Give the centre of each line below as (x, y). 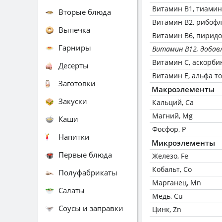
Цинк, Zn (167, 209)
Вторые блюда (85, 12)
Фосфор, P (169, 129)
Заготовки (77, 83)
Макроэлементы (183, 89)
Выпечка (74, 29)
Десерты (74, 65)
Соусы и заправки (91, 208)
